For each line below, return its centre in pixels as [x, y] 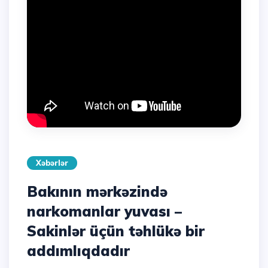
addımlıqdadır [78, 251]
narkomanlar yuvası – [104, 211]
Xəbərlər [52, 163]
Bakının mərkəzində [97, 191]
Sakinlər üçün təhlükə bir [116, 231]
